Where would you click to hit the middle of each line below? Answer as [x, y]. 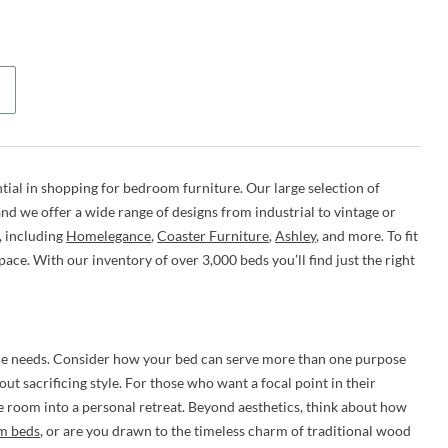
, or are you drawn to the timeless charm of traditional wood [226, 431]
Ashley [296, 236]
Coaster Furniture [213, 236]
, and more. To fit [367, 236]
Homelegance [109, 236]
